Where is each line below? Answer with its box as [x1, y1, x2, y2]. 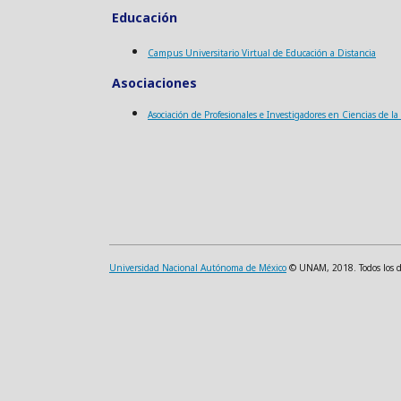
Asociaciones [112, 73, 197, 91]
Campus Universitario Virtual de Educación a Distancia [148, 46, 376, 59]
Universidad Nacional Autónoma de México [109, 260, 286, 274]
